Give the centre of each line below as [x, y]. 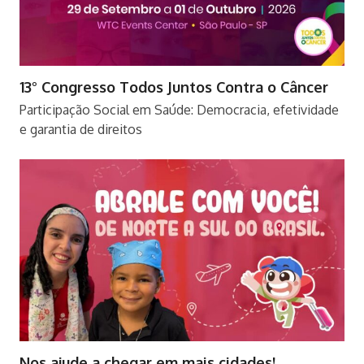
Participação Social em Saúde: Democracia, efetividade [179, 110]
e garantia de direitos [80, 130]
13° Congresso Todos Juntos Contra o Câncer [173, 87]
